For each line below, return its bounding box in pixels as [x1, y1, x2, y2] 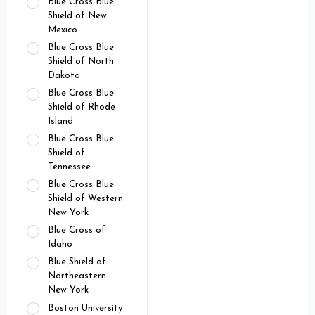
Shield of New [48, 11, 107, 21]
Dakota [48, 71, 80, 81]
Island [48, 117, 73, 127]
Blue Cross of [48, 226, 105, 236]
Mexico [48, 25, 77, 35]
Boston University [48, 303, 122, 313]
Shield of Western [48, 194, 123, 204]
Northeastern [48, 271, 106, 281]
